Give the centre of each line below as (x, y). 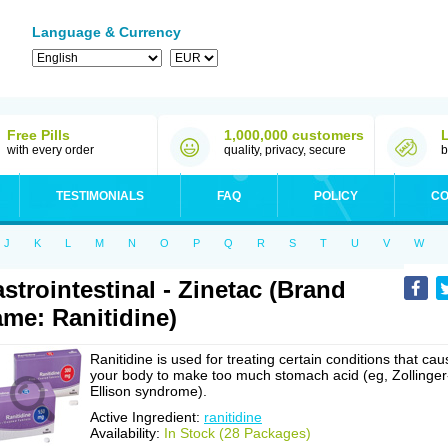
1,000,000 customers (294, 135)
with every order (50, 150)
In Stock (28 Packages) (237, 433)
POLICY (336, 196)
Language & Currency (106, 32)
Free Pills (38, 135)
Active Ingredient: (147, 417)
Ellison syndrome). (148, 391)
